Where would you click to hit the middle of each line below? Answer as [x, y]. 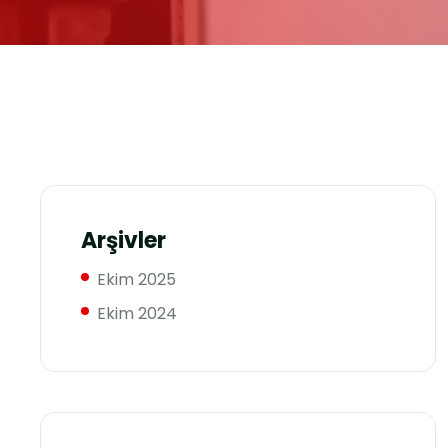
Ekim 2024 [137, 313]
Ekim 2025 [136, 279]
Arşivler [123, 240]
